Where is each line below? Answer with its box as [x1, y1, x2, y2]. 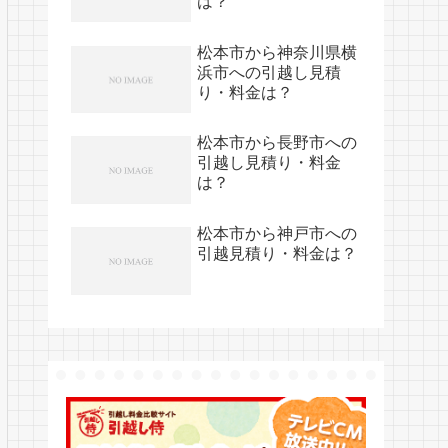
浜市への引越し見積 [197, 63, 341, 81]
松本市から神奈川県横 [197, 43, 357, 61]
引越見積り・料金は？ [197, 245, 357, 263]
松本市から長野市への [197, 134, 357, 152]
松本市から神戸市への [197, 225, 357, 243]
